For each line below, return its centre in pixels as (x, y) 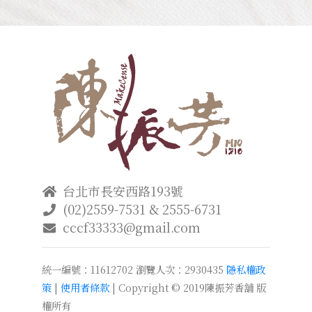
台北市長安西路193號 (123, 191)
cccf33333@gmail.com (132, 227)
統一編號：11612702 (87, 270)
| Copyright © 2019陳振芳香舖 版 (187, 288)
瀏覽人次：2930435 (179, 270)
